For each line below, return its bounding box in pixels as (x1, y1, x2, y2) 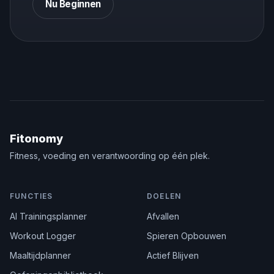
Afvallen (147, 211, 179, 222)
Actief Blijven (147, 250, 199, 261)
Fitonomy (10, 132, 63, 146)
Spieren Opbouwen (147, 231, 226, 242)
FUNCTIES (10, 191, 53, 201)
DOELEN (147, 191, 182, 201)
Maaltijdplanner (10, 250, 71, 261)
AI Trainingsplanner (10, 211, 87, 222)
